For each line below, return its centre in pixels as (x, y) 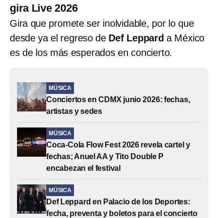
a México (186, 38)
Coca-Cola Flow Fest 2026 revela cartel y (118, 145)
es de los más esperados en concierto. (91, 52)
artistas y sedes (74, 111)
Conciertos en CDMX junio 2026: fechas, (118, 99)
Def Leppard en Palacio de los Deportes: (118, 201)
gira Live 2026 (44, 8)
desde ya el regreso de (58, 38)
